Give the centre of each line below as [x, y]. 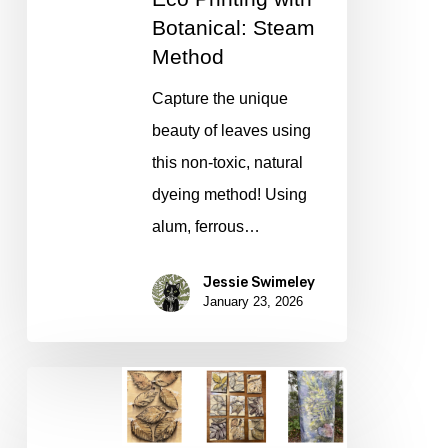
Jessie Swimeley [258, 283]
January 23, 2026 [252, 302]
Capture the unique [219, 99]
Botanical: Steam [233, 28]
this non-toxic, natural [227, 163]
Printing [53, 413]
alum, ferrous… [205, 227]
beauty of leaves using [231, 131]
